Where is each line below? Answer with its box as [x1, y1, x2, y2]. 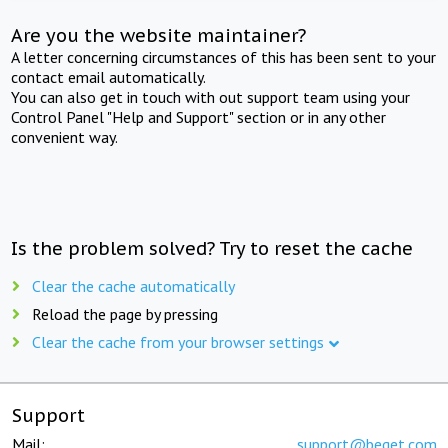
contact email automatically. [11, 66, 207, 87]
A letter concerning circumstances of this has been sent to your [11, 46, 437, 67]
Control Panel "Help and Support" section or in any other [11, 106, 387, 127]
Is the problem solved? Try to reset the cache [11, 236, 414, 260]
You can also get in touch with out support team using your [11, 86, 411, 107]
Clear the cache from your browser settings [32, 331, 324, 352]
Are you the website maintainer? [11, 23, 307, 47]
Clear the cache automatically [32, 275, 235, 296]
